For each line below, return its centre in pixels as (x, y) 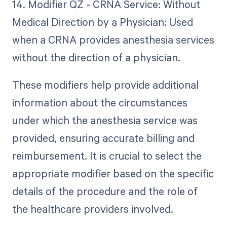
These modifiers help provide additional (105, 85)
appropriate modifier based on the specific (113, 174)
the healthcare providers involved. (92, 209)
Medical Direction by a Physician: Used (102, 22)
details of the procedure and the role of (105, 191)
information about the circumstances (100, 103)
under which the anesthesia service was (105, 120)
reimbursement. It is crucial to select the (107, 156)
